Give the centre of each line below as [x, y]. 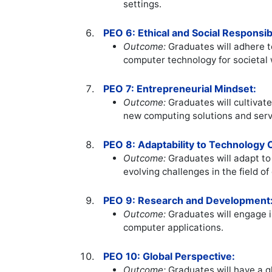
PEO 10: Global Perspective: [169, 257]
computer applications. [174, 228]
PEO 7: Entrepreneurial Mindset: [180, 89]
